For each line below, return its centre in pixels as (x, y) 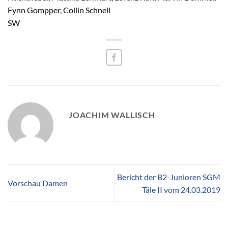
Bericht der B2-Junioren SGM (169, 177)
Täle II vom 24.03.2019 (181, 189)
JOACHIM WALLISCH (112, 115)
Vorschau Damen (38, 183)
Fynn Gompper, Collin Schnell (59, 10)
